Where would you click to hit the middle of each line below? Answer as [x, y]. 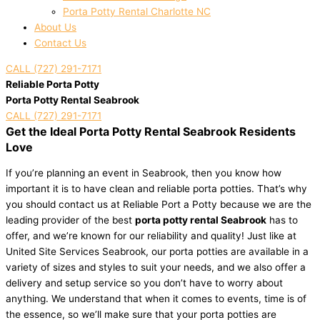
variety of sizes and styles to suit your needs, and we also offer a [156, 267]
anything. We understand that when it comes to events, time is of [156, 298]
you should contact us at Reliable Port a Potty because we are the [159, 204]
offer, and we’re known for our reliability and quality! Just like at [151, 235]
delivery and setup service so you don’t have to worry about [144, 282]
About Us [55, 27]
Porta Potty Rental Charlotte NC [137, 12]
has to [282, 220]
